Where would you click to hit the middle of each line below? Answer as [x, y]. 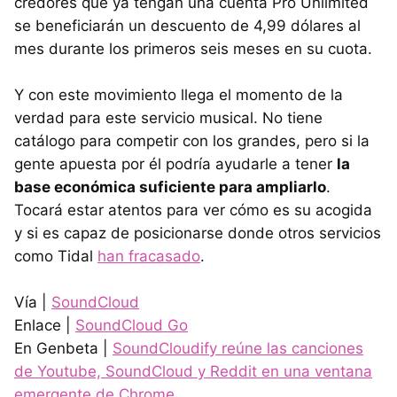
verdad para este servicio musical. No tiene [168, 118]
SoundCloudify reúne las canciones [238, 349]
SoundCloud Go [132, 326]
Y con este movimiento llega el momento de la [179, 95]
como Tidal [56, 257]
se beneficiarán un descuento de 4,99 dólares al [187, 26]
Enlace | [45, 326]
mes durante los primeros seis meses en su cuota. [193, 49]
